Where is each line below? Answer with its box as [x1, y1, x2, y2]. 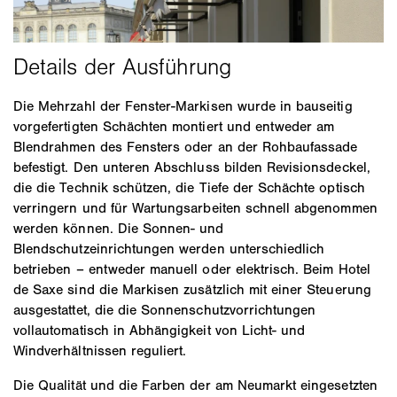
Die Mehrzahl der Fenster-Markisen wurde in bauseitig [13, 97, 353, 114]
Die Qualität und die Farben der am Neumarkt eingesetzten [13, 376, 378, 393]
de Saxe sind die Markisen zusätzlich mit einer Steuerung [13, 280, 371, 298]
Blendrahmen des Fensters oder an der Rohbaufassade [13, 137, 358, 155]
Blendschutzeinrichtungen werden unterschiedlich [13, 239, 325, 257]
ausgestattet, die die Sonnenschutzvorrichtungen [13, 300, 316, 318]
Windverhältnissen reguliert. [13, 341, 187, 359]
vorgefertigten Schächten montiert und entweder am [13, 117, 335, 135]
